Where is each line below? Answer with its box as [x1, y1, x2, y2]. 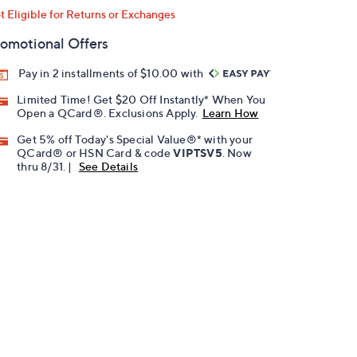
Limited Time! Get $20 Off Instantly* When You [17, 92, 266, 107]
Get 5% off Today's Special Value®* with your [17, 132, 253, 147]
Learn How [202, 106, 259, 120]
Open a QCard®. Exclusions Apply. [17, 106, 198, 120]
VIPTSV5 [173, 146, 222, 160]
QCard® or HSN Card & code [17, 146, 174, 160]
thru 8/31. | [17, 159, 75, 174]
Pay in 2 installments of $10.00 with [18, 66, 206, 80]
